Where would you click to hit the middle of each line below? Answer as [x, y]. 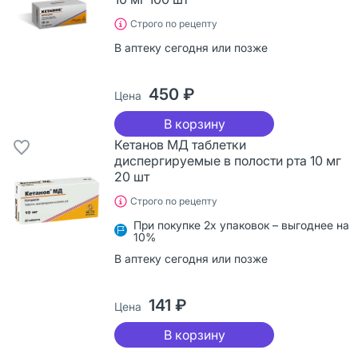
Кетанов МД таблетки [180, 144]
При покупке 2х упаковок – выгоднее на [241, 225]
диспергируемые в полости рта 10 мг [228, 160]
